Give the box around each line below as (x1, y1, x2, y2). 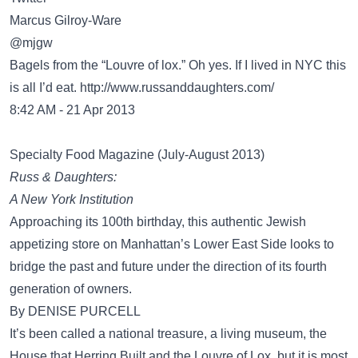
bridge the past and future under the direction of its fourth (10, 260, 327, 273)
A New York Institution (10, 193, 133, 206)
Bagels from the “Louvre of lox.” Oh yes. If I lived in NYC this (10, 58, 346, 72)
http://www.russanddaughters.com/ (80, 81, 274, 94)
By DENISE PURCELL (10, 304, 141, 318)
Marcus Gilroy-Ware (10, 14, 121, 27)
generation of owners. (10, 282, 132, 296)
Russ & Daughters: (10, 170, 117, 184)
